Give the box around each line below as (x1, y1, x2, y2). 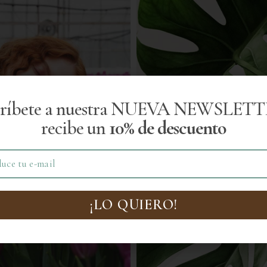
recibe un (41, 116, 109, 139)
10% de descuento (108, 116, 226, 139)
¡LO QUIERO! (89, 195, 178, 213)
